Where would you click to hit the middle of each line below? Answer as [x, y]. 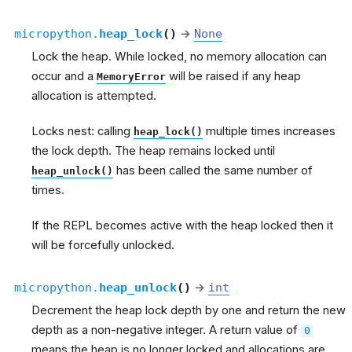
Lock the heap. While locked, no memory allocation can [179, 56]
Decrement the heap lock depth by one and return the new [189, 310]
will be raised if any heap [233, 76]
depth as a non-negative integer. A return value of [166, 330]
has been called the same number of [213, 170]
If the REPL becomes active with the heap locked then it [182, 225]
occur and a [64, 76]
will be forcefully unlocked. [103, 245]
